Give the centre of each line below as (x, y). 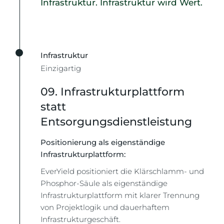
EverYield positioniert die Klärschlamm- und (122, 171)
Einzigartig (61, 68)
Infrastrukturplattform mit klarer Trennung (120, 195)
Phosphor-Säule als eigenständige (104, 183)
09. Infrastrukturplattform (113, 91)
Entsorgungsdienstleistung (116, 121)
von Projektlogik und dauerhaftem (105, 207)
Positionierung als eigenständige (103, 142)
